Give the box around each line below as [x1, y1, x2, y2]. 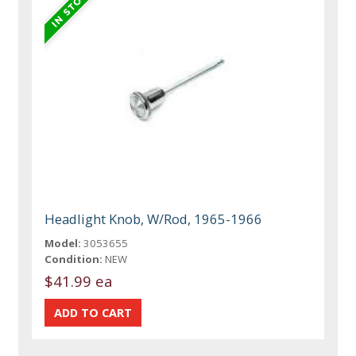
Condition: [44, 252, 103, 266]
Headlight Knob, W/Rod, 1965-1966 [44, 210, 263, 228]
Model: [44, 236, 82, 250]
